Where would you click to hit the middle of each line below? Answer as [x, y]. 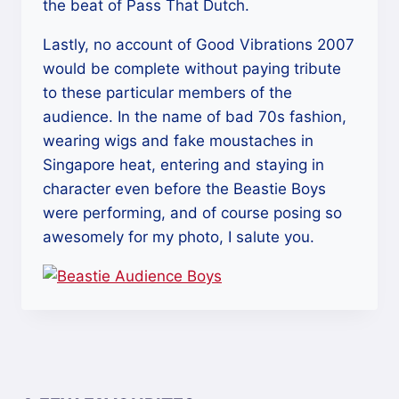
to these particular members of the [167, 93]
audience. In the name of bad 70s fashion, [195, 117]
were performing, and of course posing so [192, 213]
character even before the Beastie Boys [184, 189]
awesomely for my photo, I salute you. [179, 237]
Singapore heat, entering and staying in [183, 165]
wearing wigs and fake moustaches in [178, 141]
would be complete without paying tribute [192, 69]
